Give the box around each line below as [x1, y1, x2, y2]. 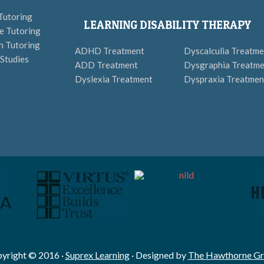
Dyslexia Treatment [75, 74, 153, 84]
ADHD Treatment [75, 45, 144, 56]
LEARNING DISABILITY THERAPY [84, 18, 251, 32]
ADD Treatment [75, 60, 138, 70]
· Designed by [129, 249, 188, 260]
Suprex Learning [65, 249, 130, 260]
